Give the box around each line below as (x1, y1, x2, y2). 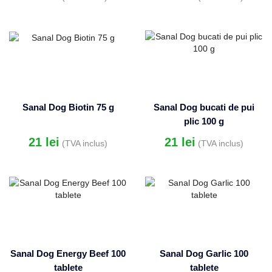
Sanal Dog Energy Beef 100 (10, 249, 126, 259)
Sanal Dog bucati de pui (154, 103, 254, 113)
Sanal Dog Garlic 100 (160, 249, 248, 259)
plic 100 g (184, 117, 224, 127)
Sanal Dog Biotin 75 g (22, 103, 114, 113)
